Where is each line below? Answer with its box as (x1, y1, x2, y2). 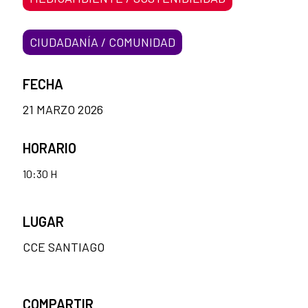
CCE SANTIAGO (23, 239, 104, 255)
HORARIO (23, 140, 76, 157)
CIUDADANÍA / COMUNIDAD (30, 34, 175, 50)
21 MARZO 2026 (23, 102, 103, 118)
